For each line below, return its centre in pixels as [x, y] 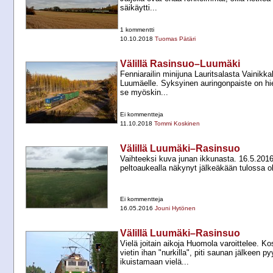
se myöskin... [144, 93]
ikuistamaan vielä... [154, 262]
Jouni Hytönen [175, 208]
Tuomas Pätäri [175, 39]
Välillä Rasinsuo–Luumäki [180, 64]
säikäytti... [139, 8]
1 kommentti [137, 30]
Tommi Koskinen [177, 124]
